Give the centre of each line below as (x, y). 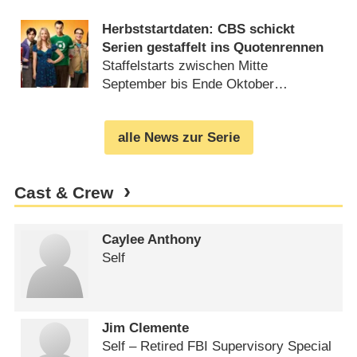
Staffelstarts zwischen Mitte (185, 66)
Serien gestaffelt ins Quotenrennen (213, 48)
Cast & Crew (63, 192)
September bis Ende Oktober (188, 84)
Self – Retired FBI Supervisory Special (217, 346)
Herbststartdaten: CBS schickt (199, 29)
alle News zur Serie (178, 137)
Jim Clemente (146, 328)
